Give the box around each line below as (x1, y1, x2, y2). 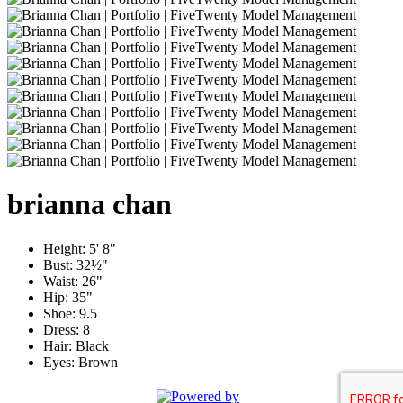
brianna (7, 188, 105, 221)
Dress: (43, 321, 83, 337)
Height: (43, 240, 89, 256)
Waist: (43, 273, 82, 289)
